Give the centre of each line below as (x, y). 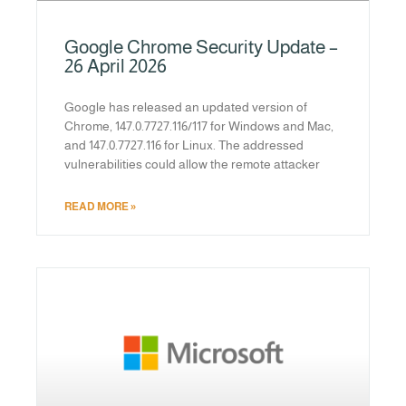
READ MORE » (100, 206)
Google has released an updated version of (186, 106)
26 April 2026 (116, 65)
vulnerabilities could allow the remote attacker (192, 164)
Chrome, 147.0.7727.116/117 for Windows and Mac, (199, 126)
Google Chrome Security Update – (201, 46)
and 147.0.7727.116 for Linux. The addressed (184, 145)
